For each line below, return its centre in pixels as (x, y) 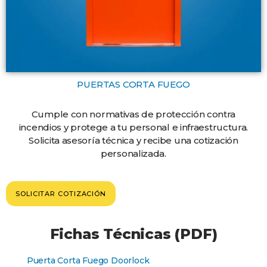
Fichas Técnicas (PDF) (133, 234)
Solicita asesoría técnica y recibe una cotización (133, 141)
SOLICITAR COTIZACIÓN (61, 193)
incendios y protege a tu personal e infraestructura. (133, 128)
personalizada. (133, 154)
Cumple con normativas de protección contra (133, 114)
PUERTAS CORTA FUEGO (133, 85)
